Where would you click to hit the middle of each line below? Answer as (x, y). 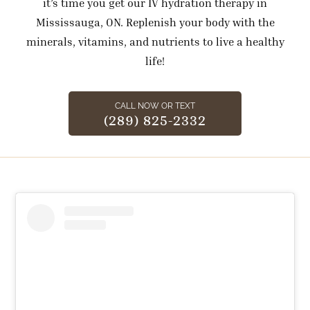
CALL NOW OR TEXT (155, 106)
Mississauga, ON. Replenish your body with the (155, 22)
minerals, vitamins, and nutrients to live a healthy (155, 42)
